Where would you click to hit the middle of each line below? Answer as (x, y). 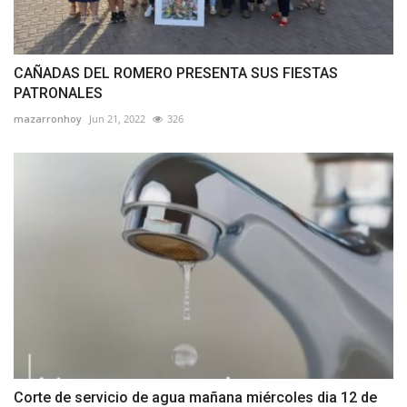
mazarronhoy (48, 119)
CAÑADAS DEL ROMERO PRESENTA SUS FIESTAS (176, 74)
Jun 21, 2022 (117, 119)
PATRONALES (58, 94)
